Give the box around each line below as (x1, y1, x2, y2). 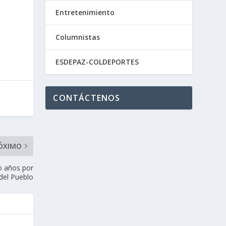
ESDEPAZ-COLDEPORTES (55, 57, 139, 67)
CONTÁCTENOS (53, 92, 121, 103)
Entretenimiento (55, 8, 115, 17)
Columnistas (55, 32, 100, 42)
